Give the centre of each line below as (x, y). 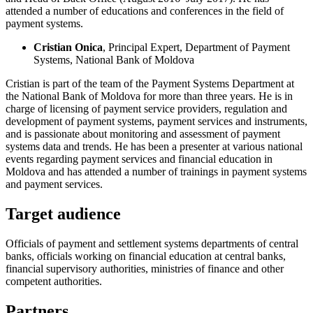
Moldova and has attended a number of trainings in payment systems (156, 171)
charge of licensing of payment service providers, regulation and (146, 108)
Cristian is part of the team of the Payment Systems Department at (150, 83)
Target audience (63, 213)
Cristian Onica (68, 47)
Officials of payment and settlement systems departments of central (152, 243)
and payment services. (54, 184)
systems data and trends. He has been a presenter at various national (154, 146)
